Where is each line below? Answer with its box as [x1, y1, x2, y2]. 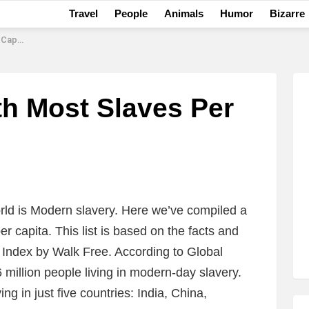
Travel [68, 8, 98, 19]
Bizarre [269, 8, 305, 19]
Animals [163, 8, 203, 19]
